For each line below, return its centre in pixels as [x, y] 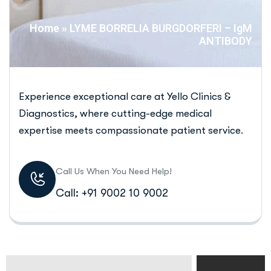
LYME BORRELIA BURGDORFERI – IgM [161, 28]
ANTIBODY [226, 41]
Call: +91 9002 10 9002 [112, 193]
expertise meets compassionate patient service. [131, 130]
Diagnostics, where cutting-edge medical [115, 113]
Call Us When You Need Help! [114, 171]
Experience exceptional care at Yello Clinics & [125, 96]
